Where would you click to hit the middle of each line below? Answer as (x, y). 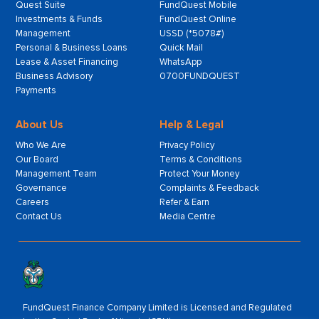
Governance (42, 188)
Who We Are (41, 146)
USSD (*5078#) (192, 34)
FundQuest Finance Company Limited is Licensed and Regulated (158, 308)
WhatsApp (181, 62)
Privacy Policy (187, 146)
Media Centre (188, 217)
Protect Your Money (199, 174)
